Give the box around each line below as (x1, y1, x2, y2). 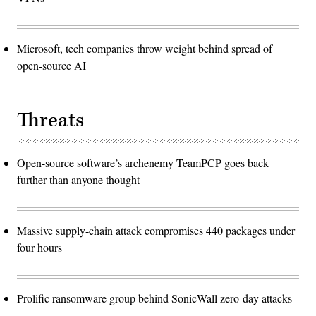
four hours (17, 239, 62, 255)
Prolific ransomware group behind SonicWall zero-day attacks (17, 290, 292, 305)
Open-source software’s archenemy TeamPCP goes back (17, 154, 269, 170)
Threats (17, 107, 84, 133)
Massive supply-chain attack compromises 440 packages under (17, 222, 295, 238)
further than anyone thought (17, 171, 140, 187)
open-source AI (17, 57, 86, 73)
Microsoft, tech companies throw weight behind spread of (17, 40, 272, 56)
